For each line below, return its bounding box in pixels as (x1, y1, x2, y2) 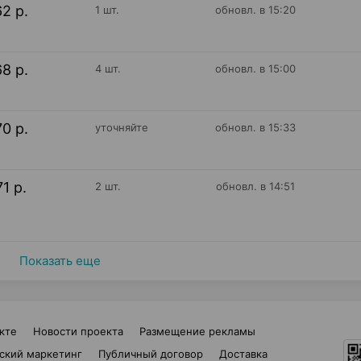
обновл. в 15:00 (215, 62, 297, 75)
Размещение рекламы (139, 325, 255, 338)
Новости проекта (33, 325, 123, 338)
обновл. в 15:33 (215, 121, 297, 134)
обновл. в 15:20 (215, 3, 297, 16)
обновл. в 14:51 (216, 180, 296, 193)
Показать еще (19, 253, 101, 268)
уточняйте (94, 121, 148, 134)
